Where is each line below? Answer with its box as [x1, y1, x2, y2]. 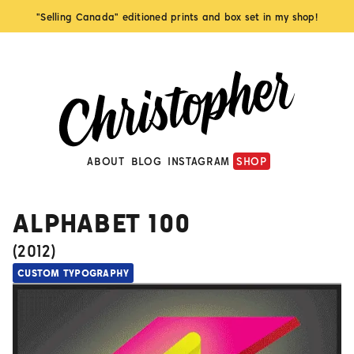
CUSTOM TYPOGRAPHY [17, 267, 130, 280]
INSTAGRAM [168, 155, 230, 168]
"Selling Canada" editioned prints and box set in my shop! [36, 11, 318, 23]
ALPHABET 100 [13, 208, 191, 239]
